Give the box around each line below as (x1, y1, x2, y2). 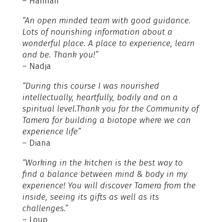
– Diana (22, 137, 51, 148)
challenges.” (22, 203, 68, 214)
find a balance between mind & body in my (22, 168, 187, 179)
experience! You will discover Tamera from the (22, 180, 196, 191)
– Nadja (22, 60, 51, 71)
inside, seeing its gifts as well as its (22, 191, 159, 202)
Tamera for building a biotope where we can (22, 114, 191, 125)
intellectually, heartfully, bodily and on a (22, 92, 178, 103)
